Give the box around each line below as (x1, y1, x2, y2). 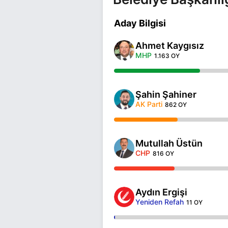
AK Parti (135, 99, 162, 108)
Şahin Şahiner (135, 89, 196, 100)
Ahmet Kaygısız (135, 40, 204, 51)
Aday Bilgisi (114, 17, 166, 28)
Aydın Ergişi (135, 186, 187, 197)
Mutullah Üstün (135, 137, 203, 149)
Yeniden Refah (135, 197, 184, 206)
